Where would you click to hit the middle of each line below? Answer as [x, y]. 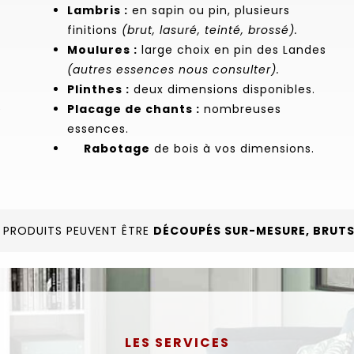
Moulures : [102, 49]
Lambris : [97, 10]
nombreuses [240, 109]
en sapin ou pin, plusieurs [209, 10]
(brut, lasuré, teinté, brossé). [209, 30]
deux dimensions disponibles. [222, 89]
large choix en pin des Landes [232, 49]
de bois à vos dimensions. [232, 148]
